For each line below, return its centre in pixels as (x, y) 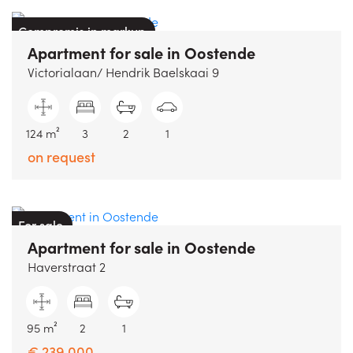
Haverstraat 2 (67, 266)
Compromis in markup (82, 31)
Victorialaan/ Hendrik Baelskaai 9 (123, 72)
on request (61, 157)
